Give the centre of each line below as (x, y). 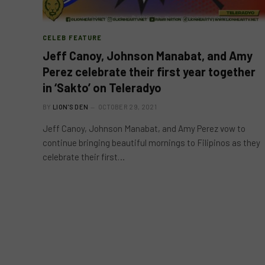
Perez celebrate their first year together (149, 72)
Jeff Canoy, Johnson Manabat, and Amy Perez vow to (144, 128)
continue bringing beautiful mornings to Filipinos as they (151, 143)
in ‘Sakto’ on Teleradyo (102, 88)
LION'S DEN (71, 107)
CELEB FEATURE (72, 38)
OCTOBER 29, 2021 (127, 107)
